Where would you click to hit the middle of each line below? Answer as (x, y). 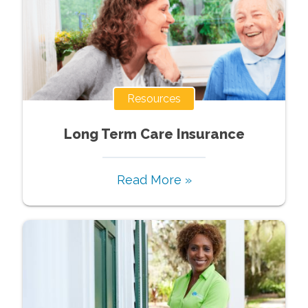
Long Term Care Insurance (154, 134)
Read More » (154, 179)
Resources (154, 98)
